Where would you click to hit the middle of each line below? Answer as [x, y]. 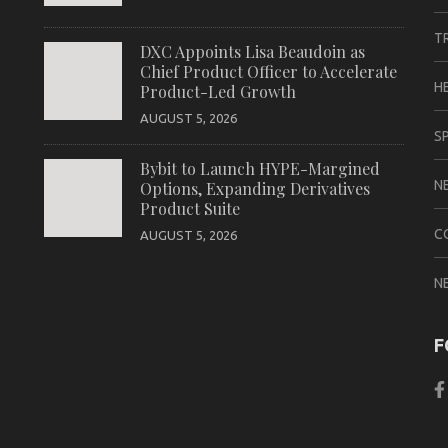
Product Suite [189, 208]
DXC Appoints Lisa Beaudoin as [252, 51]
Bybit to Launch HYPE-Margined [259, 168]
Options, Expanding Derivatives [254, 188]
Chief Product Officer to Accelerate [268, 71]
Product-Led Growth [217, 91]
